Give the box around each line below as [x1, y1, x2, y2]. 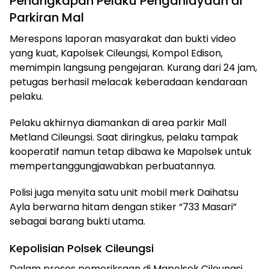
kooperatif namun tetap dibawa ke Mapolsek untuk [10, 144, 252, 159]
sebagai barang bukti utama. [10, 214, 145, 228]
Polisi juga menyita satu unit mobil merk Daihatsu [10, 185, 238, 199]
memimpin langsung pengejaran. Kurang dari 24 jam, [10, 60, 257, 74]
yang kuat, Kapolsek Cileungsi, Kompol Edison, [10, 46, 223, 60]
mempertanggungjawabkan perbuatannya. [10, 159, 218, 173]
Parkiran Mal [10, 8, 84, 26]
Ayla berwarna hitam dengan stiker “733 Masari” [10, 199, 237, 214]
